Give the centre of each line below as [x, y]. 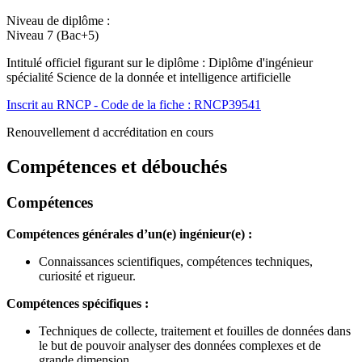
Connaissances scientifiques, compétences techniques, [176, 261]
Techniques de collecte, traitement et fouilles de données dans [195, 330]
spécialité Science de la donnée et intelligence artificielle [149, 77]
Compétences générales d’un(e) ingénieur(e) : [129, 234]
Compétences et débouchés [117, 167]
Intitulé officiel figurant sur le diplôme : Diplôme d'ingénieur [160, 62]
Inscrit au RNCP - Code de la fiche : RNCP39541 [134, 104]
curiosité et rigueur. [87, 276]
